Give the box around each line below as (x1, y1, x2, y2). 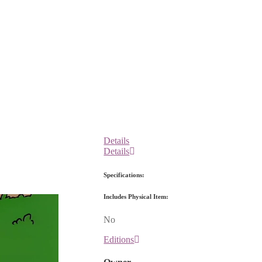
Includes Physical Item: (104, 192, 169, 200)
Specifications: (104, 171, 145, 178)
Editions (104, 234, 135, 244)
